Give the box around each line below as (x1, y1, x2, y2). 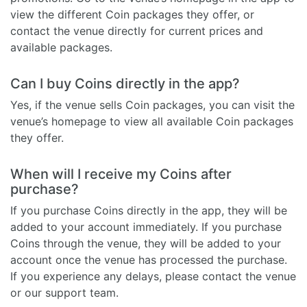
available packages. (10, 40, 112, 54)
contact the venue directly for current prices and (10, 23, 263, 38)
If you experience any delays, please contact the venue (10, 269, 296, 283)
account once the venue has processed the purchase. (10, 252, 287, 267)
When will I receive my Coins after (10, 165, 232, 182)
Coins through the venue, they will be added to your (10, 236, 281, 250)
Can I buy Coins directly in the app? (10, 75, 240, 92)
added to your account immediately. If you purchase (10, 219, 282, 234)
